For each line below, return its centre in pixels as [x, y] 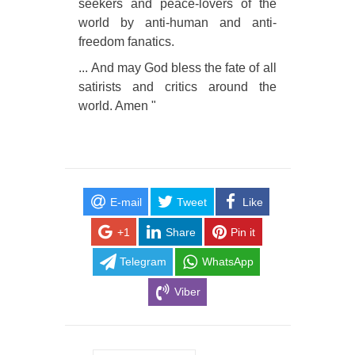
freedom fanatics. [127, 42]
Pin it [243, 232]
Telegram [143, 262]
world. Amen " [118, 105]
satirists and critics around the [177, 86]
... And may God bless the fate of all [177, 67]
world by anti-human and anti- [177, 23]
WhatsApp [227, 262]
